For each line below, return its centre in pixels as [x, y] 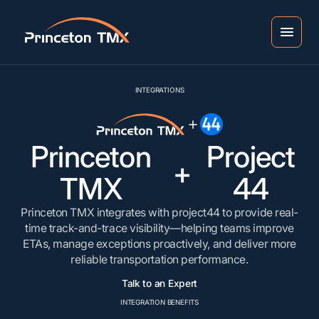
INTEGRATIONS [159, 90]
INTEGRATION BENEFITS [159, 302]
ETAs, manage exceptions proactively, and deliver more [159, 244]
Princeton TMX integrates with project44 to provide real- [159, 213]
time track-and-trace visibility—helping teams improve [159, 228]
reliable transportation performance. [159, 260]
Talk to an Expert [159, 283]
